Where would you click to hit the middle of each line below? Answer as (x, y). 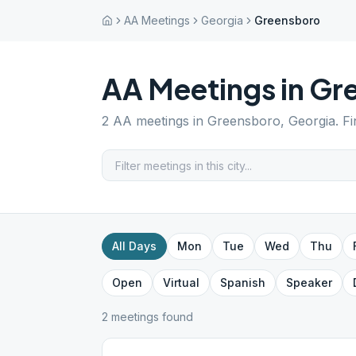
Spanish (243, 282)
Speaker (309, 282)
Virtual (181, 282)
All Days (134, 246)
